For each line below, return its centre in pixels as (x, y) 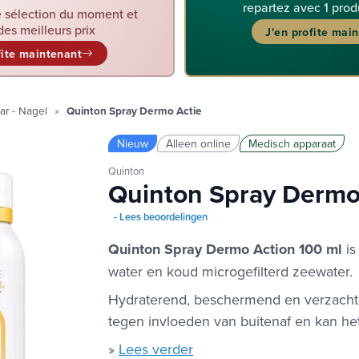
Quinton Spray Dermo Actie (134, 110)
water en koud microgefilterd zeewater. (231, 272)
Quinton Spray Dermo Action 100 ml (226, 250)
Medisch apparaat (292, 143)
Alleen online (199, 143)
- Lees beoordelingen (160, 217)
